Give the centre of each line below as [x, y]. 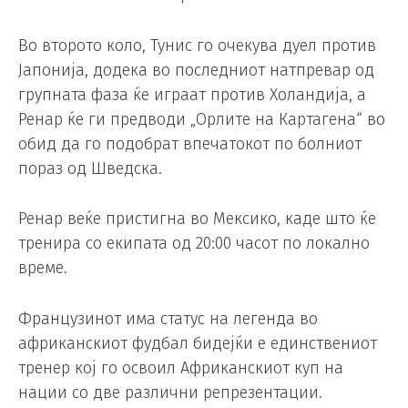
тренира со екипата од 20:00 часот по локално [194, 244]
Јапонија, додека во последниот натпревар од [196, 70]
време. [43, 268]
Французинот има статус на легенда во [168, 319]
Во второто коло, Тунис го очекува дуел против [197, 45]
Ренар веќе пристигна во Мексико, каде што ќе [197, 219]
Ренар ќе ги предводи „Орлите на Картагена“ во [202, 119]
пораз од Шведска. [90, 168]
